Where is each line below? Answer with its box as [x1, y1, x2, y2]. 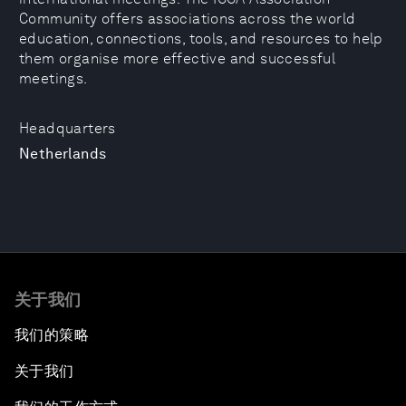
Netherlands [19, 145, 107, 162]
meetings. [19, 70, 88, 87]
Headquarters [19, 120, 116, 137]
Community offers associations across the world [19, 10, 356, 27]
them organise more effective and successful [19, 50, 336, 67]
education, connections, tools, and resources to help [19, 30, 383, 47]
